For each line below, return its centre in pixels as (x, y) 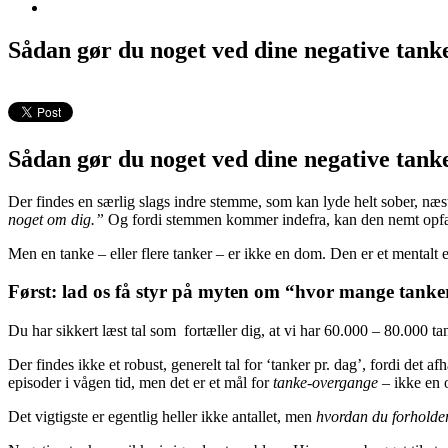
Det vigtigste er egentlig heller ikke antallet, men (162, 417)
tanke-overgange (325, 383)
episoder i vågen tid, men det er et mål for (140, 383)
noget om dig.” (56, 219)
